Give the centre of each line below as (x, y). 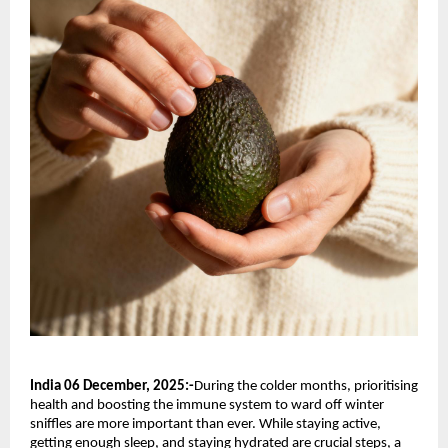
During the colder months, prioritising (306, 386)
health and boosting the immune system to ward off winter (207, 405)
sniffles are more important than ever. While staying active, (205, 424)
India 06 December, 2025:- (112, 386)
